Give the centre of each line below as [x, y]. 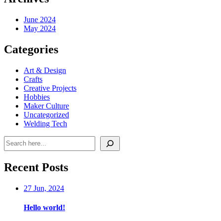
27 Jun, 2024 [44, 188]
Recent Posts [36, 167]
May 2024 [40, 28]
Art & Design [45, 70]
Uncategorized [46, 114]
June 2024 [40, 19]
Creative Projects [50, 88]
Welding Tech [45, 123]
